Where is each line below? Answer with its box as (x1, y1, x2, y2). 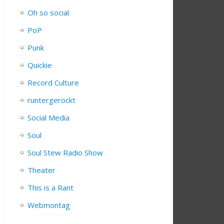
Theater (27, 165, 55, 175)
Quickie (27, 60, 52, 70)
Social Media (27, 112, 69, 123)
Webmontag (27, 200, 70, 210)
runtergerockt (27, 95, 75, 105)
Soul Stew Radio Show (27, 147, 103, 158)
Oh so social (27, 7, 69, 18)
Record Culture (27, 77, 79, 88)
